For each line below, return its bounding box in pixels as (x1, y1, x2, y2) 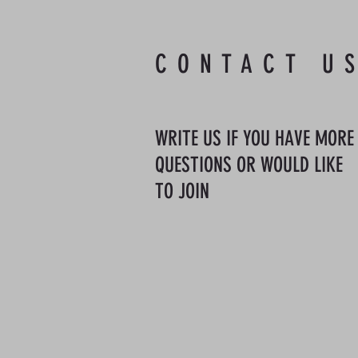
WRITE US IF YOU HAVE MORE (155, 126, 354, 151)
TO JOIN (155, 179, 209, 204)
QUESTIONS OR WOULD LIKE (155, 153, 343, 177)
